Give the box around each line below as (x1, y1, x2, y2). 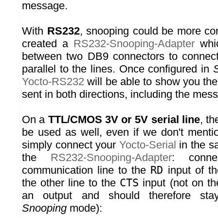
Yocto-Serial (119, 139, 176, 151)
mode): (67, 202, 102, 215)
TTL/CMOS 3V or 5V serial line (48, 113, 200, 126)
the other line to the (22, 177, 120, 189)
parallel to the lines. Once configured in (22, 63, 213, 75)
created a (22, 37, 73, 50)
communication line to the (22, 164, 151, 177)
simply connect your (22, 139, 119, 151)
